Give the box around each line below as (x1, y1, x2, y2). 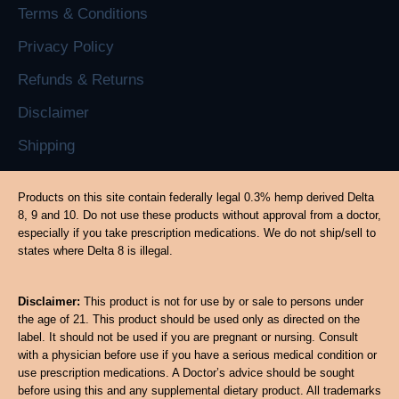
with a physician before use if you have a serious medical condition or (18, 347, 377, 362)
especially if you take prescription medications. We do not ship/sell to (18, 225, 376, 240)
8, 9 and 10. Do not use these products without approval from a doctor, (18, 208, 381, 222)
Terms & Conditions (18, 4, 148, 22)
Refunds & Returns (18, 70, 144, 88)
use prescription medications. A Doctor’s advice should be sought (18, 365, 354, 379)
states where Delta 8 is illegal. (18, 243, 173, 257)
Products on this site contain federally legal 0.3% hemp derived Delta (18, 190, 374, 204)
